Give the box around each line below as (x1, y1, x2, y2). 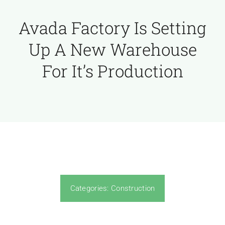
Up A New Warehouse (28, 38, 197, 60)
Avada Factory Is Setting (19, 16, 206, 39)
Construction (111, 183, 155, 193)
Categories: (70, 183, 111, 193)
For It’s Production (42, 59, 183, 82)
